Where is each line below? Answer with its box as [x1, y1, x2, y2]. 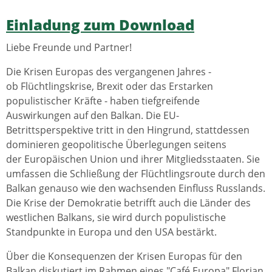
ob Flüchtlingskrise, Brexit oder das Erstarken [6, 80, 213, 93]
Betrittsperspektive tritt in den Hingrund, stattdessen [6, 123, 250, 137]
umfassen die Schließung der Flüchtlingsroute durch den [6, 167, 265, 181]
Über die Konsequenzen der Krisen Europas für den [6, 250, 242, 263]
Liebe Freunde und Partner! [6, 41, 132, 55]
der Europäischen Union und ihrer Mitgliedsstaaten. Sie [6, 152, 260, 166]
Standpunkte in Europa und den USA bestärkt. [6, 225, 217, 239]
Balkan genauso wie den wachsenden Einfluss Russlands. [6, 182, 265, 195]
